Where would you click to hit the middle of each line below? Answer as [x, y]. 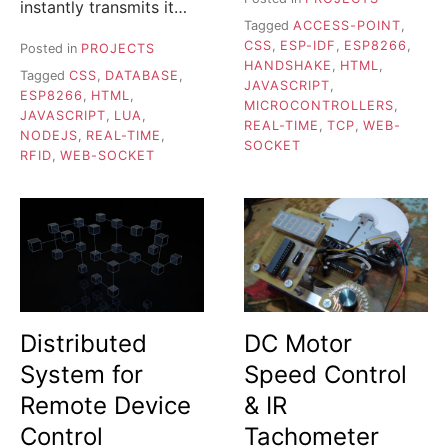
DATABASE [142, 75]
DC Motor [298, 343]
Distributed [83, 343]
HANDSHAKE [288, 65]
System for [81, 374]
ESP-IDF [308, 45]
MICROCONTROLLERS [319, 105]
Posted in [50, 49]
